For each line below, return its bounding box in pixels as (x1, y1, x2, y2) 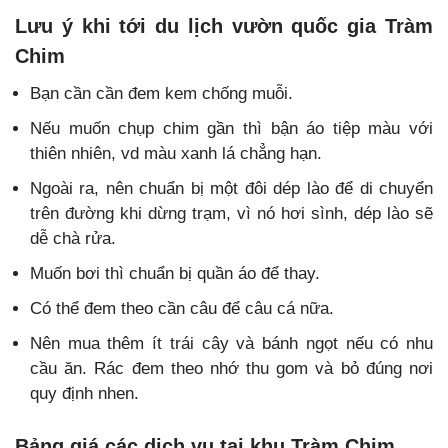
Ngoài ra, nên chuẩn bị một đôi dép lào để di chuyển (30, 178, 433, 198)
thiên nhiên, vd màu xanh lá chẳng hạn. (30, 143, 322, 163)
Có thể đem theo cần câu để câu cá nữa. (30, 298, 334, 318)
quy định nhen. (30, 383, 139, 403)
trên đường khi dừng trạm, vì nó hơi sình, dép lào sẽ (30, 203, 433, 223)
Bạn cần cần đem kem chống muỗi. (30, 83, 293, 103)
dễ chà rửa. (30, 228, 116, 248)
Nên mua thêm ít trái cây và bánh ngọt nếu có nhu (30, 333, 433, 353)
